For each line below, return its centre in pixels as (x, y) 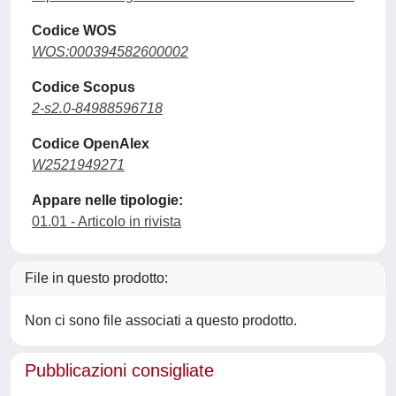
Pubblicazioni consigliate (119, 370)
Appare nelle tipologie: (107, 200)
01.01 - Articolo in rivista (107, 221)
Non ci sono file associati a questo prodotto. (161, 320)
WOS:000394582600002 (110, 52)
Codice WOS (74, 30)
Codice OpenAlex (91, 144)
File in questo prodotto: (96, 278)
